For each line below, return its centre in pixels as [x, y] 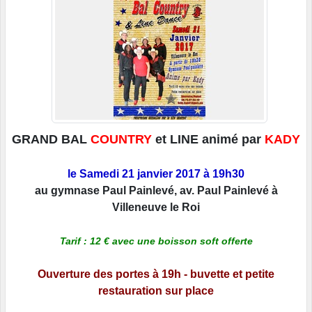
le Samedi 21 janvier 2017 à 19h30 [156, 174]
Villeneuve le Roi [156, 208]
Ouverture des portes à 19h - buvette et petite [156, 274]
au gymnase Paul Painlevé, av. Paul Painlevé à [156, 191]
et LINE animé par [208, 140]
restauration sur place [156, 291]
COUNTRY [121, 140]
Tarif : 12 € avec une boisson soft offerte [156, 241]
